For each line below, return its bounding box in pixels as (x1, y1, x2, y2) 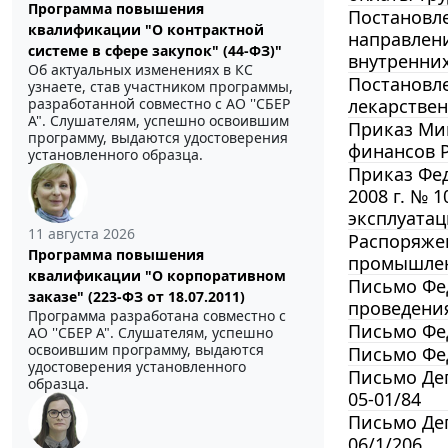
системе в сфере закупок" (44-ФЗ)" (28, 41, 282, 61)
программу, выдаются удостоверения (28, 128, 288, 148)
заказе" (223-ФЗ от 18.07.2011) (28, 287, 245, 307)
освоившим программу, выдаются (28, 340, 264, 360)
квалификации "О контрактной (28, 20, 264, 40)
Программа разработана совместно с (28, 306, 286, 326)
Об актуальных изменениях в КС (28, 60, 253, 80)
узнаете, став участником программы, (28, 77, 293, 97)
